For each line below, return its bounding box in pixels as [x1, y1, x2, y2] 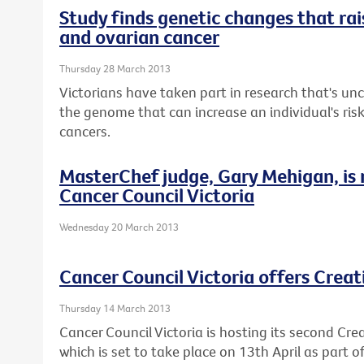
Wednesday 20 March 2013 [59, 220, 179, 234]
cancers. [59, 122, 110, 141]
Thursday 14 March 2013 [59, 301, 171, 314]
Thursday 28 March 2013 [59, 61, 171, 75]
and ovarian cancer [59, 24, 219, 49]
